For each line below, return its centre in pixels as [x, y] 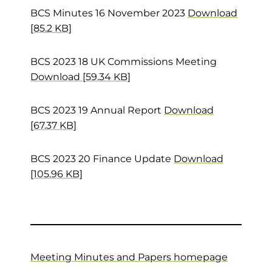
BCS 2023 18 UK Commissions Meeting [124, 62]
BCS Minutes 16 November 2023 [109, 13]
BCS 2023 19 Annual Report [97, 110]
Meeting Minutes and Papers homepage [129, 257]
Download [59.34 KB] [80, 77]
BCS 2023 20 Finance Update [102, 159]
